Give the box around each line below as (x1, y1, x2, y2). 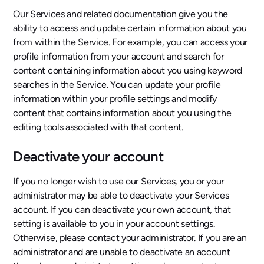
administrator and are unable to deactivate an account (13, 246, 230, 258)
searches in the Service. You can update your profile (13, 78, 221, 90)
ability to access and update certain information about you (13, 22, 247, 34)
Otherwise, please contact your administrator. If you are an (13, 232, 247, 243)
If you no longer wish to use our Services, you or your (13, 175, 225, 187)
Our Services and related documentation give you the (13, 8, 229, 19)
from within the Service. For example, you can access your (13, 36, 248, 48)
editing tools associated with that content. (13, 121, 183, 133)
